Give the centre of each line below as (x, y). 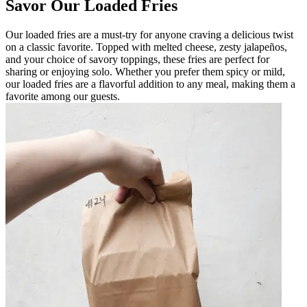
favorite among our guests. (63, 96)
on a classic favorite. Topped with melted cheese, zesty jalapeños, (146, 47)
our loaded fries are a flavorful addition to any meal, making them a (150, 84)
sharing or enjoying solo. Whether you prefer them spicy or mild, (145, 71)
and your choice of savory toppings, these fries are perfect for (137, 59)
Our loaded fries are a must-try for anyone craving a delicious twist (149, 34)
